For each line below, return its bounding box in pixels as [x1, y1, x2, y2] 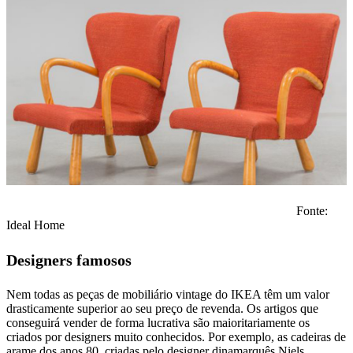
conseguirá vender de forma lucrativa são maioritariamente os [6, 316, 310, 330]
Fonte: [6, 204, 328, 218]
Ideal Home [6, 218, 65, 232]
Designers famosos [6, 251, 132, 269]
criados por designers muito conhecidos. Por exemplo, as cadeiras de [6, 330, 346, 344]
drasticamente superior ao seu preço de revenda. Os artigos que [6, 302, 318, 316]
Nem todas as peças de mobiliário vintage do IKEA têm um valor [6, 288, 329, 302]
